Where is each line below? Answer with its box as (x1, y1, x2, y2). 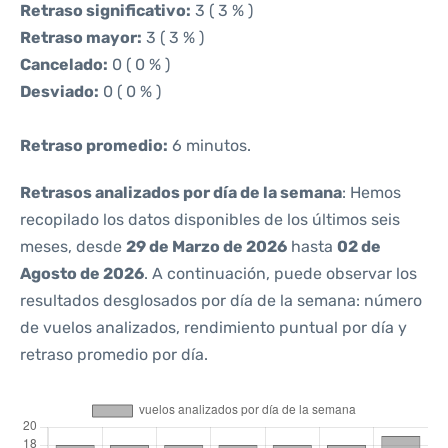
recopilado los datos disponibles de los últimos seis (20, 210, 400, 229)
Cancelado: (20, 55, 108, 74)
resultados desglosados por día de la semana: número (20, 291, 422, 310)
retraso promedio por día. (20, 345, 208, 364)
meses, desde (20, 237, 126, 256)
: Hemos (342, 183, 401, 202)
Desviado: (20, 82, 99, 101)
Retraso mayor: (20, 28, 142, 47)
